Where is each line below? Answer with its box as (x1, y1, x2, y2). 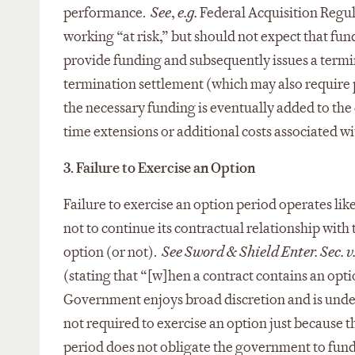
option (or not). (63, 243, 162, 261)
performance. (63, 4, 151, 22)
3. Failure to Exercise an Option (63, 159, 255, 177)
